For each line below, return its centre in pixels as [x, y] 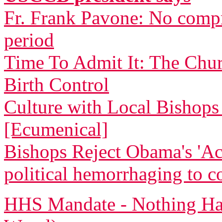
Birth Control [56, 84]
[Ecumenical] [56, 129]
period [29, 40]
